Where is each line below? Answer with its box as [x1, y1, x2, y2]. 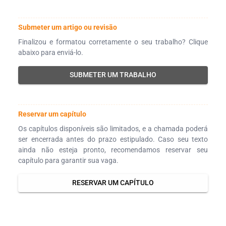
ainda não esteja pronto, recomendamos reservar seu [18, 145, 208, 154]
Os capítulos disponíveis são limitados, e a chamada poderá [18, 124, 208, 133]
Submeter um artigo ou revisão [18, 23, 117, 31]
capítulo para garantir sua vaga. [18, 156, 119, 164]
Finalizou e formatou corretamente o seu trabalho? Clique [18, 37, 208, 46]
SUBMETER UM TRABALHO [70, 71, 156, 79]
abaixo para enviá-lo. [18, 48, 83, 56]
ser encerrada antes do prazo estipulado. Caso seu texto [18, 135, 208, 143]
